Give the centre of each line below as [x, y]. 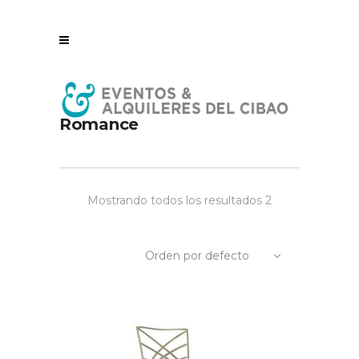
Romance [99, 124]
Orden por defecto [197, 256]
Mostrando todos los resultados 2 [179, 200]
